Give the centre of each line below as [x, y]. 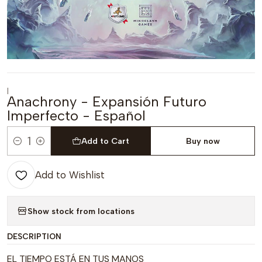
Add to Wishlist [70, 175]
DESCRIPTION [34, 236]
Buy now [203, 141]
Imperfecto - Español [76, 116]
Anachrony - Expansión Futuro [107, 101]
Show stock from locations [81, 211]
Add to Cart [106, 141]
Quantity [25, 148]
